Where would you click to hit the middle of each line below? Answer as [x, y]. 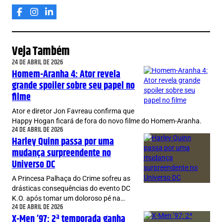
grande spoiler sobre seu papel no [73, 86]
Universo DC [33, 165]
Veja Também [41, 52]
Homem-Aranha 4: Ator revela [66, 75]
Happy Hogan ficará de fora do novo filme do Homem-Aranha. [107, 121]
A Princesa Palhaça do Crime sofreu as [71, 179]
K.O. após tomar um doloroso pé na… [68, 199]
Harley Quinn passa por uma [63, 142]
